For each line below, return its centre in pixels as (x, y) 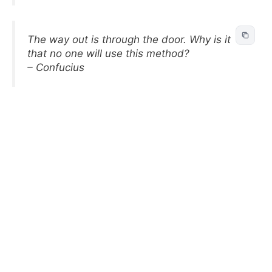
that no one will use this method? (108, 53)
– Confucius (56, 67)
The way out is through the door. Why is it (129, 39)
